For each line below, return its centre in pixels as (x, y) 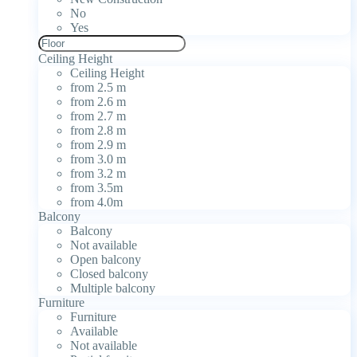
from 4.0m (96, 202)
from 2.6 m (98, 102)
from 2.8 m (98, 131)
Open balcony (106, 260)
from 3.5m (96, 188)
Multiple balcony (113, 288)
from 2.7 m (98, 116)
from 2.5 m (98, 88)
